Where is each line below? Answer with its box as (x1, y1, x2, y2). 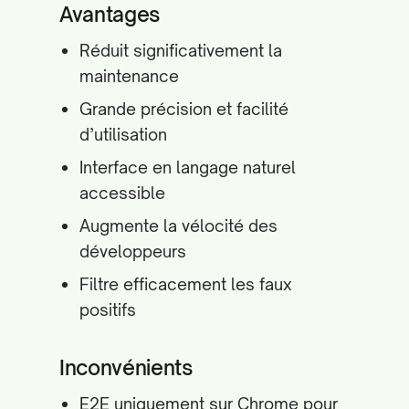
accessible (79, 183, 165, 203)
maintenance (79, 66, 179, 86)
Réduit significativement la (79, 40, 282, 60)
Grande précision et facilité (79, 99, 288, 119)
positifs (79, 299, 136, 320)
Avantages (59, 2, 161, 26)
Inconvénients (59, 355, 193, 380)
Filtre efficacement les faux (79, 274, 292, 294)
